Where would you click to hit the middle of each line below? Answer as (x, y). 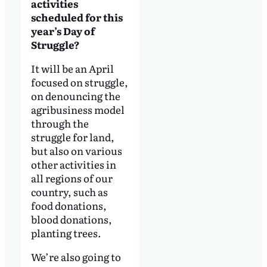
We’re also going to (76, 256)
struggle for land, (72, 136)
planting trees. (66, 232)
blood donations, (71, 219)
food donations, (69, 205)
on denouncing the (75, 95)
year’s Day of (63, 30)
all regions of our (72, 178)
